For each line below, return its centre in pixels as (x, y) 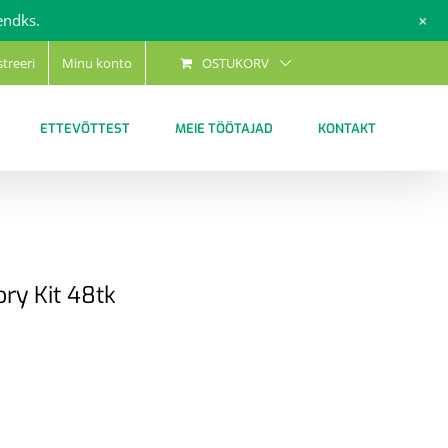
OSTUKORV (235, 62)
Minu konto (97, 62)
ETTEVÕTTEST (84, 128)
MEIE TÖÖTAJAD (223, 128)
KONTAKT (346, 128)
